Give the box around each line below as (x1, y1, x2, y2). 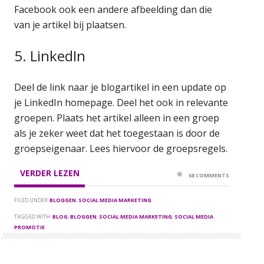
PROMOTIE (14, 223, 45, 231)
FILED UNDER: (14, 196, 50, 204)
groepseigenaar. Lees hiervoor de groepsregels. (14, 141, 228, 155)
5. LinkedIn (14, 45, 86, 65)
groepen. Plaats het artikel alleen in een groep (14, 111, 220, 124)
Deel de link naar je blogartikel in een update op (14, 80, 227, 94)
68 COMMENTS (189, 171, 230, 179)
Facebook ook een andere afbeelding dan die (14, 2, 213, 16)
